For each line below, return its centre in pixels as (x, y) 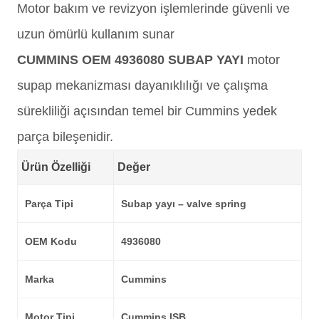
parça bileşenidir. (65, 137)
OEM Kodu (51, 241)
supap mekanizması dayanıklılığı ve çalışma (142, 85)
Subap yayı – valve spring (184, 204)
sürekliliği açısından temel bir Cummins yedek (147, 111)
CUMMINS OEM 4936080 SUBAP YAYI (130, 60)
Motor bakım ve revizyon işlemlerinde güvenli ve (153, 9)
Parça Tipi (49, 204)
